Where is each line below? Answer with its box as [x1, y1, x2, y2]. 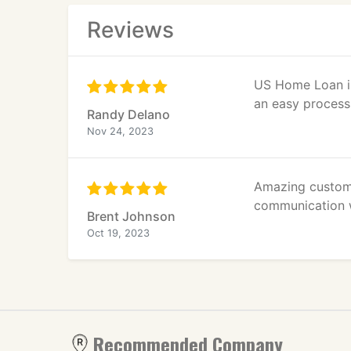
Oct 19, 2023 [87, 227, 150, 239]
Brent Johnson [87, 208, 175, 224]
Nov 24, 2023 [87, 125, 154, 137]
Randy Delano [87, 107, 170, 122]
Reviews [87, 16, 174, 43]
